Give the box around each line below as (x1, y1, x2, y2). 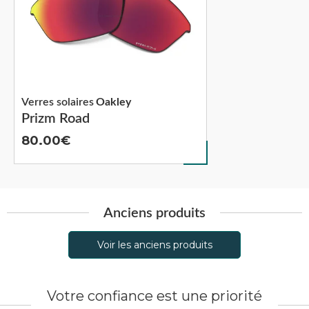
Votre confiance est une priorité (47, 287, 262, 304)
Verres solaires (21, 96, 94, 108)
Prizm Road (21, 111, 90, 126)
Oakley (96, 96, 131, 108)
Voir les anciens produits (97, 238, 212, 251)
